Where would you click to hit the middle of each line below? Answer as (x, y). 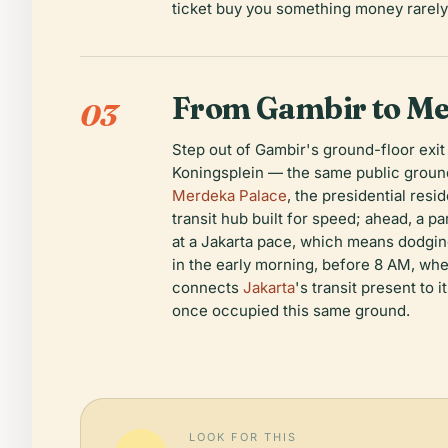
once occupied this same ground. (291, 310)
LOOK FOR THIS (243, 437)
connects (207, 287)
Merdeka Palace (229, 195)
